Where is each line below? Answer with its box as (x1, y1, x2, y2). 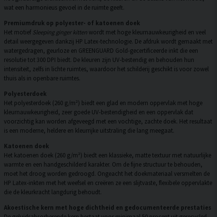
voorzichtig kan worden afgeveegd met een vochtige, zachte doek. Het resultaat (4, 117, 212, 125)
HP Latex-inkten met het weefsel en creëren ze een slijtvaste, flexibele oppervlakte (4, 178, 212, 186)
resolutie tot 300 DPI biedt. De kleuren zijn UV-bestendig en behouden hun (4, 56, 194, 64)
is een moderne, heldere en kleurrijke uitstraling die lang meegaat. (4, 126, 174, 135)
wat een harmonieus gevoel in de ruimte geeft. (4, 3, 124, 12)
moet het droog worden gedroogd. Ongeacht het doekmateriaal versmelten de (4, 169, 210, 177)
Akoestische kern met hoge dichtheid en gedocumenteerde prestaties (4, 203, 211, 211)
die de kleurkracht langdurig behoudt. (4, 187, 102, 196)
